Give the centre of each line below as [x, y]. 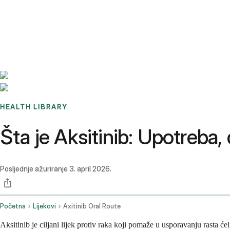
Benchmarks [33, 13]
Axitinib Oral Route [92, 206]
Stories [64, 13]
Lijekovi [44, 206]
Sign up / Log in [52, 25]
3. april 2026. [90, 169]
